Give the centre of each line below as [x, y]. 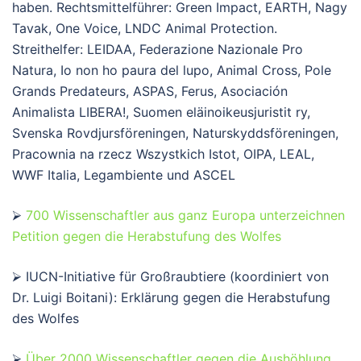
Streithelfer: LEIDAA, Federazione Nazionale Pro [158, 49]
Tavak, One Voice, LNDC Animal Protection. [145, 28]
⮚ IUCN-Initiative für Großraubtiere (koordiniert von [170, 276]
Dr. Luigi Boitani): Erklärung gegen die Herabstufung [171, 297]
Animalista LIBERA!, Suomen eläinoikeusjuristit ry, [161, 112]
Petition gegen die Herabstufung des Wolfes [147, 236]
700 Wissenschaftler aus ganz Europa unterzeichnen [185, 215]
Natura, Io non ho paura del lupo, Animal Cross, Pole [172, 70]
